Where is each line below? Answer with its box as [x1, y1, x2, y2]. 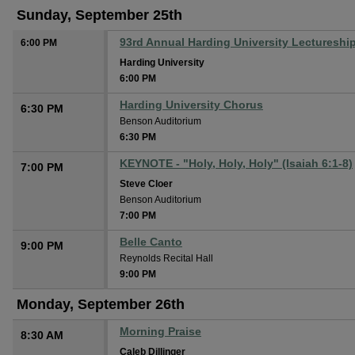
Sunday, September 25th [17, 7, 182, 23]
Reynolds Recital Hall [120, 253, 213, 264]
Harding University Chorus [120, 98, 263, 111]
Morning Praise [120, 325, 201, 338]
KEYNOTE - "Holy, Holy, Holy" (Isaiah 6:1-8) [120, 157, 353, 170]
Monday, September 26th [17, 296, 185, 312]
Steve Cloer [120, 178, 173, 189]
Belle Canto [120, 235, 182, 248]
